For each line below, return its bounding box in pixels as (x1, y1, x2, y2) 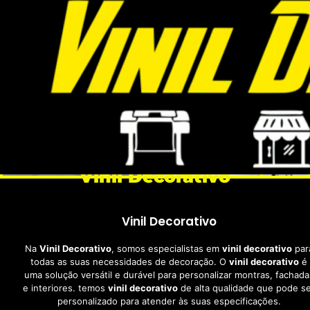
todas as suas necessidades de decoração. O (30, 256, 229, 267)
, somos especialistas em (111, 243, 222, 254)
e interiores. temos (23, 282, 108, 293)
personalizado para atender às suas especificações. (57, 295, 281, 307)
